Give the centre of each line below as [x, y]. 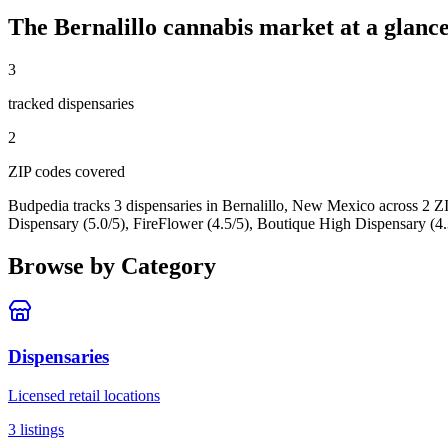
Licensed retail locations [84, 395]
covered [98, 171]
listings [40, 429]
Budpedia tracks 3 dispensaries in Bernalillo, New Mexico [191, 205]
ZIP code [36, 171]
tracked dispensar [62, 103]
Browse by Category [112, 265]
